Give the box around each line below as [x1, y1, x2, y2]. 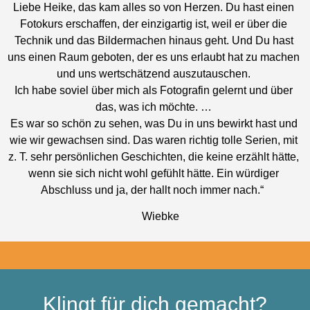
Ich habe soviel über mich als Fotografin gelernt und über [15, 84, 293, 96]
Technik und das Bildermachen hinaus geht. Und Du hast [14, 34, 293, 46]
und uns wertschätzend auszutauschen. [57, 67, 251, 80]
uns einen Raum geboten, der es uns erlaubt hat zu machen [8, 51, 300, 63]
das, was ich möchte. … [95, 100, 212, 113]
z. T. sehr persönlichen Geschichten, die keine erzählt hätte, [8, 150, 300, 163]
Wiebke [128, 210, 180, 222]
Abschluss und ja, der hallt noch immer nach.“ [41, 183, 267, 196]
